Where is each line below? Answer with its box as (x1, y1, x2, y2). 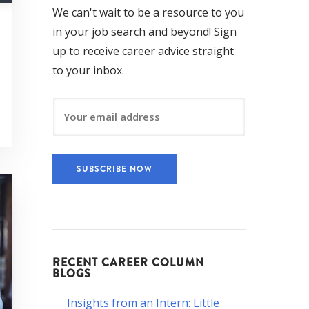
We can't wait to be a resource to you (52, 4, 244, 20)
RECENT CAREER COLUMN (52, 254, 204, 270)
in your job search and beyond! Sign (52, 23, 237, 39)
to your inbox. (52, 62, 124, 78)
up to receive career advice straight (52, 43, 234, 59)
